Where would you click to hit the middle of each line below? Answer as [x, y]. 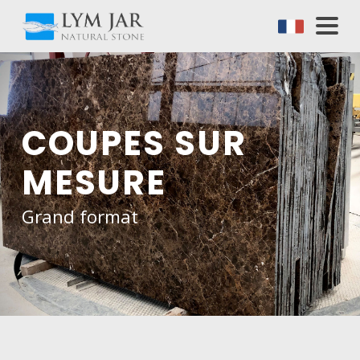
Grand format [80, 217]
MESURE [94, 183]
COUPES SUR [134, 144]
